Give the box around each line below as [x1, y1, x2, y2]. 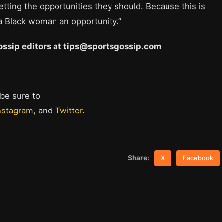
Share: [128, 153, 150, 162]
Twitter [55, 105, 82, 115]
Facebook [183, 154, 214, 162]
